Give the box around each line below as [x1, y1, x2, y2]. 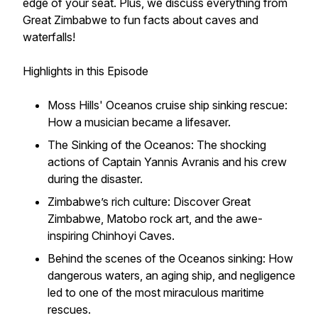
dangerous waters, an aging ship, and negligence [48, 268, 295, 283]
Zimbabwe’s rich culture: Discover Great [48, 194, 251, 209]
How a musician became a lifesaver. [48, 115, 231, 129]
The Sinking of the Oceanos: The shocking [48, 138, 266, 152]
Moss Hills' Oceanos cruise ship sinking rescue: [48, 98, 287, 112]
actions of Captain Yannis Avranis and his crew [48, 155, 287, 169]
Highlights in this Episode [23, 64, 148, 78]
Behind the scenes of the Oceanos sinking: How [48, 251, 293, 265]
